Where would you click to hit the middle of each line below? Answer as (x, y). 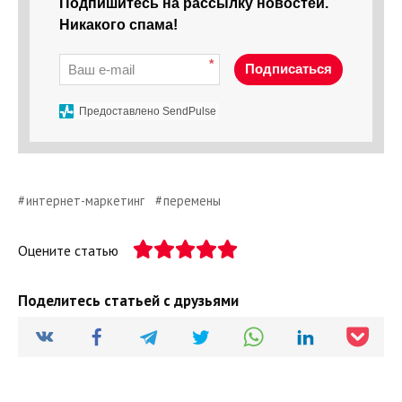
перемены (192, 201)
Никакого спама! (118, 25)
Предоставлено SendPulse (148, 112)
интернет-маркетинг (86, 201)
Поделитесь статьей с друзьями (128, 301)
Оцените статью (68, 251)
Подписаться (288, 69)
